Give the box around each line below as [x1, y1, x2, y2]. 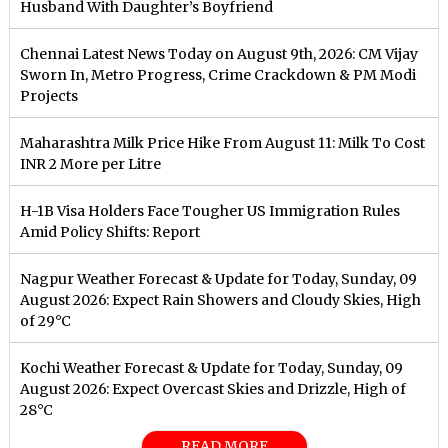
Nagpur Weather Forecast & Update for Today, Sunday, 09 [20, 270, 418, 289]
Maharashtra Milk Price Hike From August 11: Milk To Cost [20, 134, 426, 153]
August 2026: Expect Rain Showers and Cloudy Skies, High [20, 291, 422, 310]
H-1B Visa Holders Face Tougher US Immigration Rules [20, 202, 401, 221]
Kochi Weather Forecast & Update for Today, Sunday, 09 [20, 359, 404, 378]
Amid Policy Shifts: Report [20, 223, 201, 242]
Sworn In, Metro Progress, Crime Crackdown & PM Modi [20, 66, 417, 85]
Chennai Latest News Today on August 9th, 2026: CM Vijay [20, 45, 419, 64]
